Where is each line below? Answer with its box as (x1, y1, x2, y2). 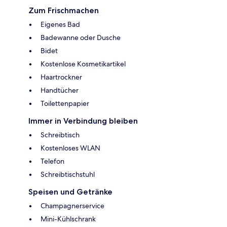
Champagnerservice (41, 201, 104, 210)
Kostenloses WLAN (41, 143, 100, 153)
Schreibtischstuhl (41, 169, 95, 179)
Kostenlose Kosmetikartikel (41, 59, 126, 68)
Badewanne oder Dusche (41, 32, 121, 42)
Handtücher (41, 85, 79, 95)
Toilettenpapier (41, 98, 89, 108)
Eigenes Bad (41, 19, 80, 29)
